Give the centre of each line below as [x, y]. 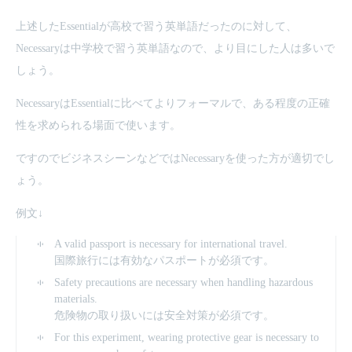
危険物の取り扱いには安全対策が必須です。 [164, 315]
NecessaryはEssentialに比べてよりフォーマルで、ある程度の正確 [173, 103]
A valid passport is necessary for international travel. [171, 244]
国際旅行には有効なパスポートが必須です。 [164, 260]
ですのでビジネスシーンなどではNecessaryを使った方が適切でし [175, 158]
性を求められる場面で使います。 [98, 125]
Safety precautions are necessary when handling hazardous [183, 282]
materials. [76, 299]
